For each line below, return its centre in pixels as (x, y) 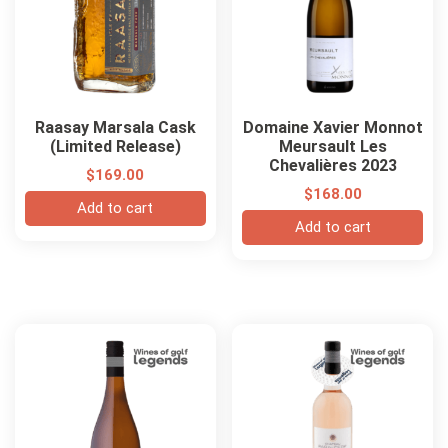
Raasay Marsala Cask (115, 127)
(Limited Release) (115, 146)
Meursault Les (332, 146)
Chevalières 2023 (332, 165)
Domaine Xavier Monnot (332, 127)
